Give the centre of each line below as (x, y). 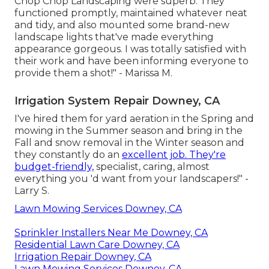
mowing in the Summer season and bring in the (128, 130)
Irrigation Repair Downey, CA (83, 256)
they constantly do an (68, 154)
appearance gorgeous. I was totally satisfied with (130, 49)
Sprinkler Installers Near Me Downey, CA (111, 232)
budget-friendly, (54, 166)
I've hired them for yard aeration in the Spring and (134, 118)
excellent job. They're (174, 154)
